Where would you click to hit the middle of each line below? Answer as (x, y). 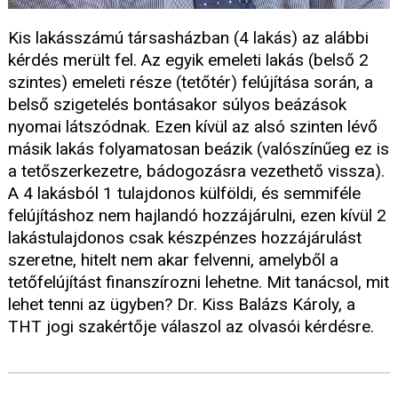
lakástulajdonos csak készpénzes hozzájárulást (185, 237)
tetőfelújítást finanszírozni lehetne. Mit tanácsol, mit (199, 282)
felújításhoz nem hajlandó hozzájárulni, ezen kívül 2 (197, 215)
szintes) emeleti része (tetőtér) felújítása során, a (191, 82)
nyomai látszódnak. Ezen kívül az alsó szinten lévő (193, 126)
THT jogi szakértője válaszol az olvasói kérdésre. (191, 326)
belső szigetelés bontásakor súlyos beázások (177, 104)
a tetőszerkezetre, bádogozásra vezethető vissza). (196, 171)
